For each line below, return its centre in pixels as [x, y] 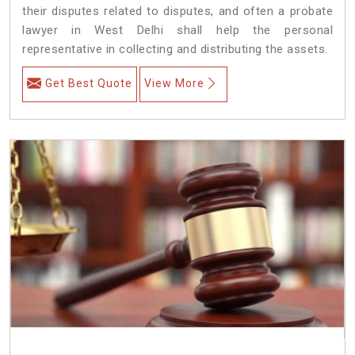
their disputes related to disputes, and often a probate [177, 11]
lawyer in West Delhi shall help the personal [177, 30]
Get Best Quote [89, 83]
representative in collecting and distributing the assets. [175, 49]
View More [174, 83]
